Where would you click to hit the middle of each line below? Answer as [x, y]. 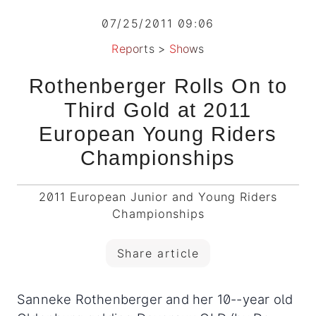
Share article [158, 253]
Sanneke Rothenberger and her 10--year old [155, 299]
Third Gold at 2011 [158, 110]
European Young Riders [158, 134]
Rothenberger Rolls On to [158, 86]
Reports [133, 48]
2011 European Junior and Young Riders [158, 196]
